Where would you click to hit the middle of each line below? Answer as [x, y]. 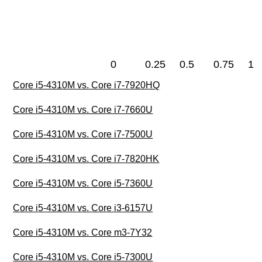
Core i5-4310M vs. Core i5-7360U [83, 184]
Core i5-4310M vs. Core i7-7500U [83, 135]
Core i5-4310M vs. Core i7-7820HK [86, 159]
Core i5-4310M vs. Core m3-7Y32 [83, 233]
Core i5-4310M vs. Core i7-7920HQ [87, 85]
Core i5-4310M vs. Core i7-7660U [83, 110]
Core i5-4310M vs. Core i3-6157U [83, 208]
